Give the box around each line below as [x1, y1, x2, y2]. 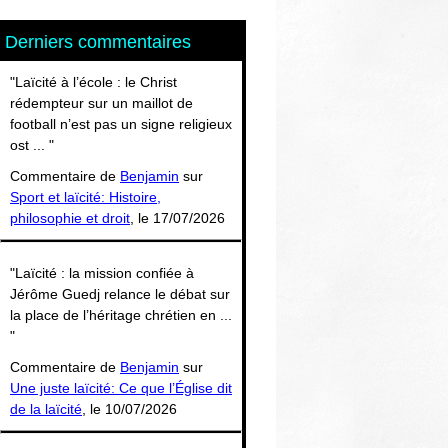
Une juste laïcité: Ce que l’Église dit [10, 379, 232, 396]
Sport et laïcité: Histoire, [10, 188, 161, 205]
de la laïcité [10, 400, 82, 417]
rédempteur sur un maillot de [10, 94, 193, 111]
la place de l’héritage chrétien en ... [10, 306, 232, 323]
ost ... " [10, 136, 54, 153]
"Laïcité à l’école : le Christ [10, 73, 177, 90]
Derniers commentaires [5, 32, 191, 53]
